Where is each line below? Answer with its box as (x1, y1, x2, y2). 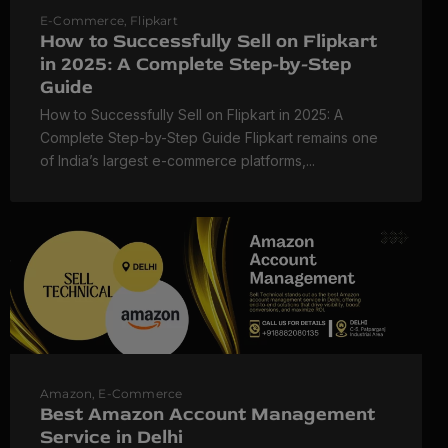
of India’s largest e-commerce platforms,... (40, 152, 315, 170)
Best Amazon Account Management (40, 402, 375, 427)
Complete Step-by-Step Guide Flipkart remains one (40, 129, 378, 147)
